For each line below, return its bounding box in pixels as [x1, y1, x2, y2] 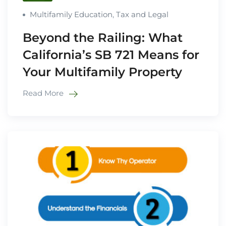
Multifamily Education [30, 10, 112, 20]
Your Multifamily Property [23, 65, 182, 80]
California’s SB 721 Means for [23, 47, 199, 63]
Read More [23, 88, 66, 98]
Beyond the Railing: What [23, 30, 183, 45]
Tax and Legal [116, 10, 168, 20]
